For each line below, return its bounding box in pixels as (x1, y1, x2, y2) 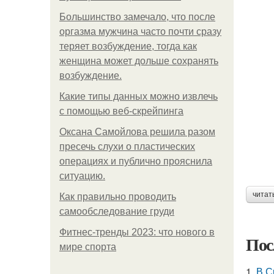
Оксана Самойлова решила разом (59, 127, 215, 137)
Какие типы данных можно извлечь (59, 91, 218, 102)
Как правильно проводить (59, 191, 176, 202)
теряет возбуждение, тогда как (59, 41, 197, 51)
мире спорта (59, 242, 116, 252)
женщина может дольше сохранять (59, 56, 218, 66)
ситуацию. (59, 171, 105, 181)
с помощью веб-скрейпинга (59, 106, 183, 116)
